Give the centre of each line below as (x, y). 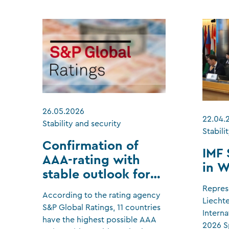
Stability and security (82, 123)
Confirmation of (91, 145)
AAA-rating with (91, 159)
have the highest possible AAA (100, 220)
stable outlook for (97, 174)
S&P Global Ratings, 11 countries (102, 207)
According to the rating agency (102, 195)
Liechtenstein (83, 188)
